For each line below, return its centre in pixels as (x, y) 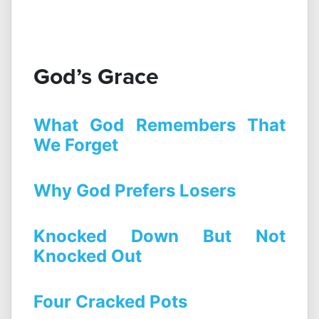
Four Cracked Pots (110, 302)
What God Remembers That (159, 125)
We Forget (76, 145)
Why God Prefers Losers (135, 191)
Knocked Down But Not (159, 236)
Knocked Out (88, 256)
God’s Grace (96, 77)
